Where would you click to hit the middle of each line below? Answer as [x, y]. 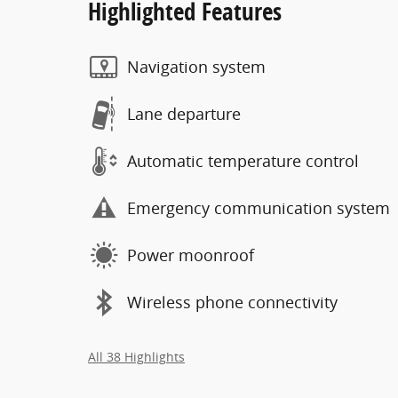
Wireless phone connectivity [232, 302]
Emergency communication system [259, 208]
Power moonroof [191, 255]
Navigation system [196, 67]
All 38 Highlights [136, 357]
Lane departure [184, 114]
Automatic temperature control [243, 161]
